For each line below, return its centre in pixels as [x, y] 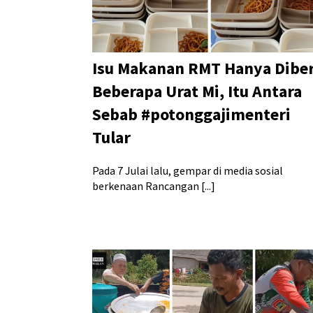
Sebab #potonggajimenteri [191, 114]
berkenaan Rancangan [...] [154, 185]
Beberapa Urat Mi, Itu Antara [197, 91]
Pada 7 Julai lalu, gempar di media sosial [188, 170]
